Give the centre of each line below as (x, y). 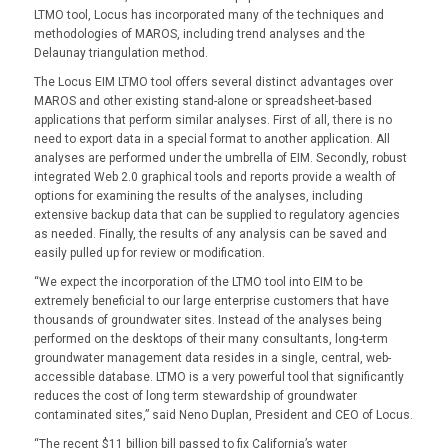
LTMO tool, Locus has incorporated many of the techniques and (208, 14)
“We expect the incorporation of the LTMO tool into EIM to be (198, 282)
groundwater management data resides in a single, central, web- (212, 358)
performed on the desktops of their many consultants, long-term (210, 339)
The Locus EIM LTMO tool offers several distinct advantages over (213, 82)
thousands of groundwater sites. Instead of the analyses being (207, 320)
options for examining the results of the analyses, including (198, 196)
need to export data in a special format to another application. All (211, 139)
